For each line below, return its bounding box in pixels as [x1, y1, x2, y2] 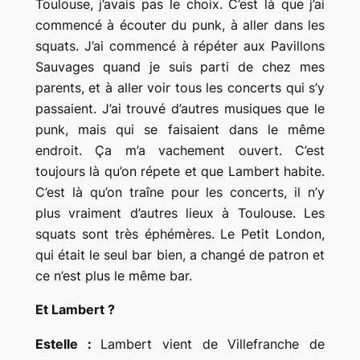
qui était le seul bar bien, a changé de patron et [35, 246, 325, 263]
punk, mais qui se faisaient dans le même [35, 121, 325, 137]
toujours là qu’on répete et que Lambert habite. [35, 162, 325, 179]
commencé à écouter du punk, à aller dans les [35, 16, 325, 33]
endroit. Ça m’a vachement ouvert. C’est [35, 141, 325, 158]
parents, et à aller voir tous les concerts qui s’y [35, 79, 325, 96]
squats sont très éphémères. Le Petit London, [35, 225, 325, 242]
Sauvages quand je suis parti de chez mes [35, 58, 325, 75]
